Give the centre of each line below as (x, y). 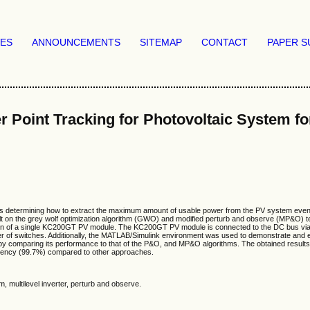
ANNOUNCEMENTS (76, 43)
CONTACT (225, 43)
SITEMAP (161, 43)
